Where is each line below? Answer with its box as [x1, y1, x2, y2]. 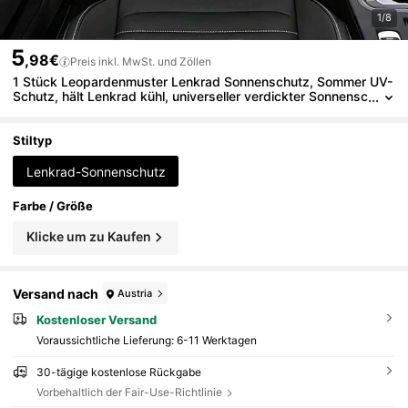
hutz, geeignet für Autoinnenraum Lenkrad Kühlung [13, 103, 319, 118]
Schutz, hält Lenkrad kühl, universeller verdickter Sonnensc [13, 88, 369, 104]
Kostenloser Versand [36, 312, 157, 328]
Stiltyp [13, 132, 53, 148]
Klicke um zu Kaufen [25, 228, 151, 244]
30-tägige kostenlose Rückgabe [36, 365, 201, 380]
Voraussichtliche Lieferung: [36, 333, 177, 348]
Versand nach [13, 285, 99, 301]
